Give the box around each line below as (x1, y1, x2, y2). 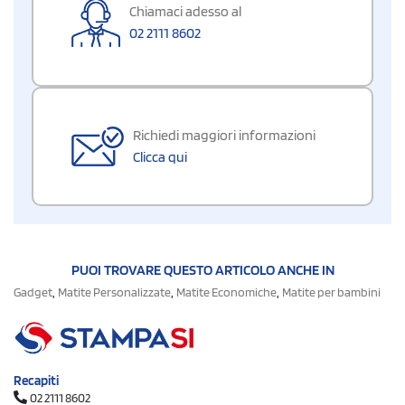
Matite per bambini (282, 285, 381, 300)
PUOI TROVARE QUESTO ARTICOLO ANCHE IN (71, 261, 334, 279)
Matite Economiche (176, 285, 277, 300)
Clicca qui (133, 148, 187, 166)
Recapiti (14, 372, 59, 390)
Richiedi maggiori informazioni (133, 127, 316, 145)
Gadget (14, 285, 52, 300)
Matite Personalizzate (58, 285, 171, 300)
